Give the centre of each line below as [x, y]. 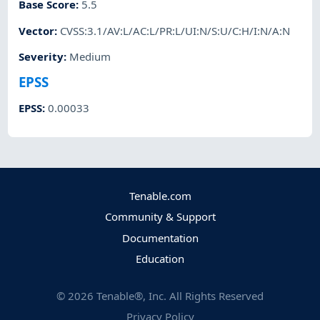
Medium [90, 56]
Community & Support [160, 217]
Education [160, 258]
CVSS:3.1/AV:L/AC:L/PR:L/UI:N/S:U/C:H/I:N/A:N [175, 30]
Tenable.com [160, 196]
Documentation [160, 237]
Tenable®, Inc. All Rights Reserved [180, 295]
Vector [37, 30]
